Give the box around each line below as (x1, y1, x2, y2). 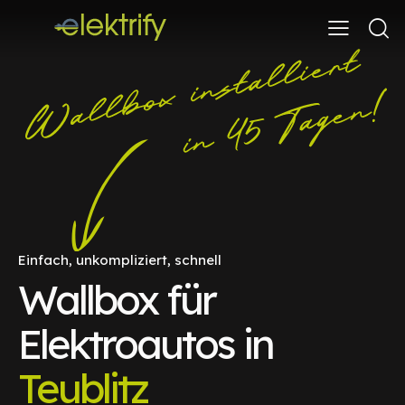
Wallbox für (18, 273, 215, 325)
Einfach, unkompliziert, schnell (18, 250, 221, 268)
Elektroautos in (18, 317, 273, 369)
